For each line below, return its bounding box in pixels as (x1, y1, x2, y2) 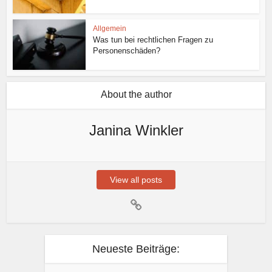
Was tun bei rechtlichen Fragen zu (93, 35, 214, 45)
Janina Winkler (89, 122, 183, 139)
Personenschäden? (93, 46, 161, 56)
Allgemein (93, 24, 127, 33)
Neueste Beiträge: (92, 243, 180, 256)
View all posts (110, 175, 162, 185)
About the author (100, 89, 172, 100)
